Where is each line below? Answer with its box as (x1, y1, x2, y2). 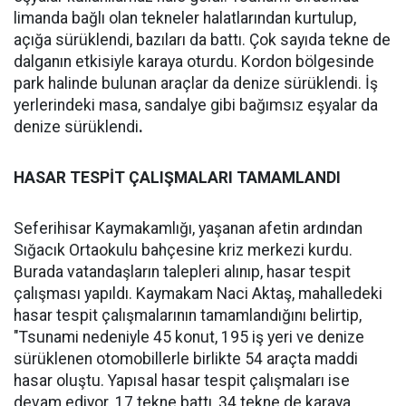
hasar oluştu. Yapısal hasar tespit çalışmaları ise (14, 372, 350, 390)
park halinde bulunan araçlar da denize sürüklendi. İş (14, 74, 378, 92)
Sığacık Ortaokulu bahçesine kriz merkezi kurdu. (14, 241, 353, 259)
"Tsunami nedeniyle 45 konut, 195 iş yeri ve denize (14, 328, 364, 346)
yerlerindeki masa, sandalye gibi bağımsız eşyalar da (14, 96, 378, 114)
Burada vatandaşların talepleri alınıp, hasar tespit (14, 263, 351, 281)
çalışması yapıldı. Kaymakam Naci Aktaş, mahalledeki (14, 285, 382, 303)
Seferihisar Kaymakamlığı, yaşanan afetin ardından (14, 219, 362, 237)
